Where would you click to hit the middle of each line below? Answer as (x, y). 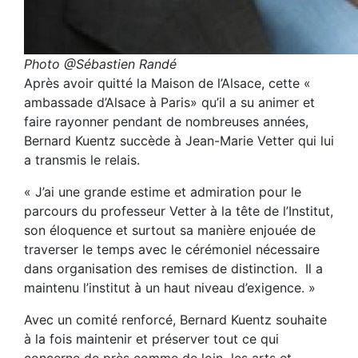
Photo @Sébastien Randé (100, 64)
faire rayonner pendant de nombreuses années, (166, 121)
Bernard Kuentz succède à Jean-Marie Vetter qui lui (179, 140)
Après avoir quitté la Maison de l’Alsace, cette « (167, 83)
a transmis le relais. (82, 159)
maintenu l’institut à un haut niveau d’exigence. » (174, 287)
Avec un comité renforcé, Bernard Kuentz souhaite (175, 319)
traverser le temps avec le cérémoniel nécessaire (172, 249)
